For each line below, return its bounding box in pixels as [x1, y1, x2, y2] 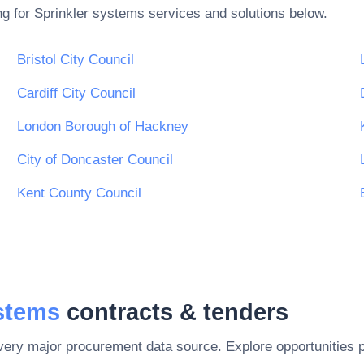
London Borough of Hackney [17, 119, 188, 135]
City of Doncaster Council [17, 152, 173, 168]
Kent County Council [17, 185, 141, 201]
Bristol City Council [17, 52, 134, 68]
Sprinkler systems [34, 6, 145, 22]
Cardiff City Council [17, 85, 136, 102]
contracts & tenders [60, 298, 288, 325]
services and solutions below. [145, 6, 327, 22]
